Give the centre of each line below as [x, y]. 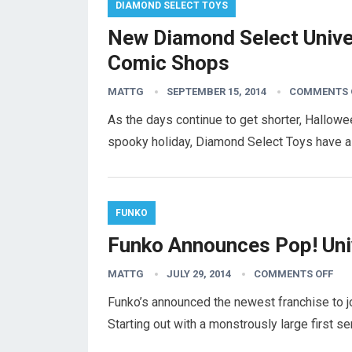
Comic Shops [169, 63]
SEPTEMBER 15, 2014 [216, 92]
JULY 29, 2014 [199, 274]
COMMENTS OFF [293, 274]
